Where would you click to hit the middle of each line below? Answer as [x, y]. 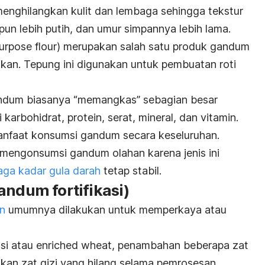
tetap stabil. [131, 171]
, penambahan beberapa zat [180, 245]
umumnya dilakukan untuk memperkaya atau [116, 210]
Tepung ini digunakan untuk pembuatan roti [130, 64]
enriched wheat [74, 245]
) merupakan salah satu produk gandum [153, 47]
